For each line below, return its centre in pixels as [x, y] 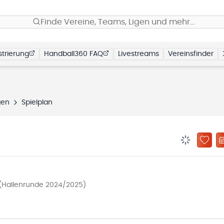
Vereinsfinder [191, 54]
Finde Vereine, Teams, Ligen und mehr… [117, 22]
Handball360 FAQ [73, 54]
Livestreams [138, 54]
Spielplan [37, 102]
